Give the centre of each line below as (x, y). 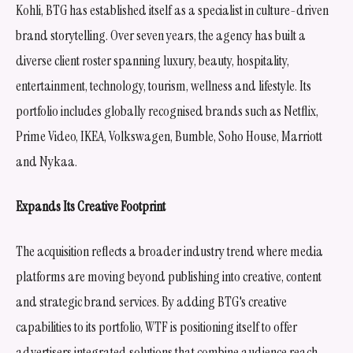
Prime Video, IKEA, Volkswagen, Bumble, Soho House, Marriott (169, 136)
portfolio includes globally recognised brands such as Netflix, (167, 111)
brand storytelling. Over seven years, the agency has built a (161, 35)
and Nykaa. (46, 161)
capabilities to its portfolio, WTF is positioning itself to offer (156, 327)
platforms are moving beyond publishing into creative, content (169, 276)
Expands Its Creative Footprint (91, 206)
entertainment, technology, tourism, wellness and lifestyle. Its (163, 85)
